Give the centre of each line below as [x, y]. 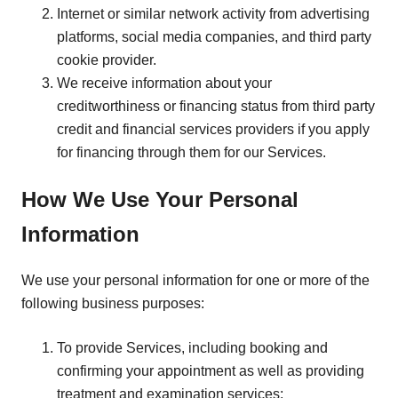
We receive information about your [164, 83]
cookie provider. [107, 60]
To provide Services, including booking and [192, 347]
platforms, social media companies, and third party [214, 36]
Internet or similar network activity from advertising [213, 13]
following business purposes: [113, 303]
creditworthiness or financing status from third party [216, 106]
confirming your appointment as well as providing [211, 370]
